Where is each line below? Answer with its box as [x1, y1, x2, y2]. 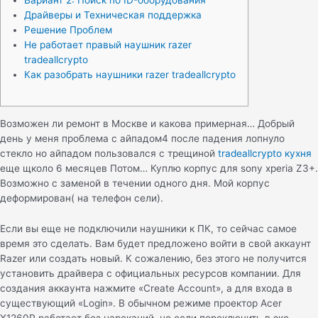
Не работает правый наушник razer [24, 39, 192, 51]
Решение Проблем [24, 24, 112, 36]
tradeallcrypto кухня [218, 148, 312, 160]
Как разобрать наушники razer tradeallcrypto [24, 69, 236, 81]
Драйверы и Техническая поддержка [24, 9, 202, 21]
